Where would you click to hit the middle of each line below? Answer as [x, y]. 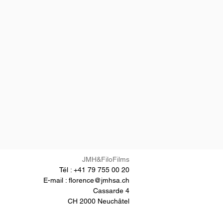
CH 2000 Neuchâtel [99, 201]
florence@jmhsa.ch [99, 180]
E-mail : [56, 180]
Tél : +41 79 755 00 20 [94, 170]
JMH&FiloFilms [106, 159]
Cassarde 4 [111, 191]
